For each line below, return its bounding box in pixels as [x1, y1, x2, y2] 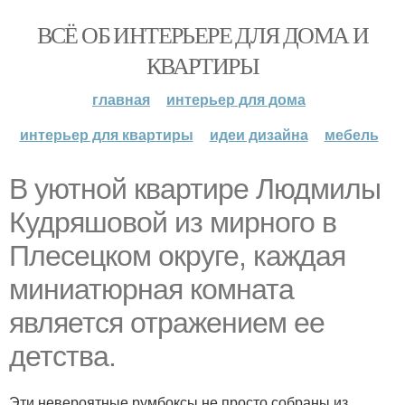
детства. [9, 340, 116, 372]
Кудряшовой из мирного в [9, 206, 336, 239]
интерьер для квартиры [19, 124, 193, 145]
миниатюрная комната [9, 273, 294, 306]
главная [92, 89, 150, 109]
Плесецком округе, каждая [9, 240, 345, 272]
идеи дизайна [209, 124, 308, 145]
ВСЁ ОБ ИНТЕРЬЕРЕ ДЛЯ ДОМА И [36, 19, 369, 50]
